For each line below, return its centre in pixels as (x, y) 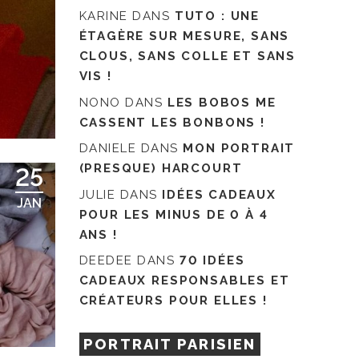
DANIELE (108, 149)
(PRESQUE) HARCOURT (161, 169)
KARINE (103, 16)
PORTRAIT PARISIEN (170, 344)
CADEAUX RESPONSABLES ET (184, 281)
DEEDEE (106, 261)
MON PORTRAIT (239, 149)
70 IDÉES (212, 261)
